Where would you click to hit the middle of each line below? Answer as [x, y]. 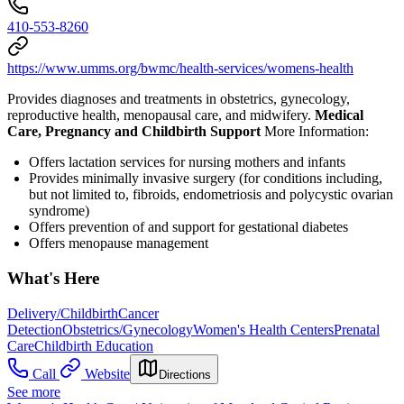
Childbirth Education [94, 345]
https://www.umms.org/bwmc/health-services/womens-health [180, 69]
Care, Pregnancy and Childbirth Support [134, 132]
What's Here [53, 279]
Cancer [138, 313]
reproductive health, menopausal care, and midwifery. [161, 115]
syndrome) [59, 211]
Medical [339, 115]
